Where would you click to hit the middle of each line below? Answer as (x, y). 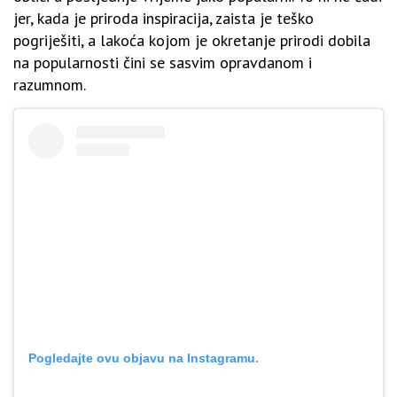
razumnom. (50, 85)
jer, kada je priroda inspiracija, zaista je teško (163, 19)
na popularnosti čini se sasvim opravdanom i (163, 63)
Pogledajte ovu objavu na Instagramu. (144, 358)
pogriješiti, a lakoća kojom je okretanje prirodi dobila (192, 41)
